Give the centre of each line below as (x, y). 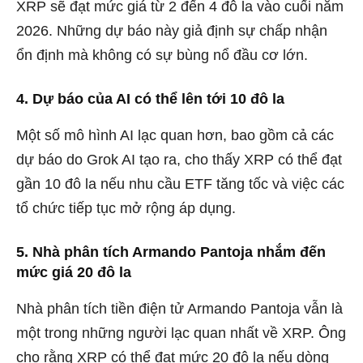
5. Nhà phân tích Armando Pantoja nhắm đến (171, 252)
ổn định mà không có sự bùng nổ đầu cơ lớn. (162, 55)
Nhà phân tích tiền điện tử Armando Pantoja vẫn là (179, 308)
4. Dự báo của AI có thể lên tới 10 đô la (150, 98)
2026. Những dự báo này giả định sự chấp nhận (172, 30)
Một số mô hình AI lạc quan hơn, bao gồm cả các (175, 135)
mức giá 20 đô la (74, 272)
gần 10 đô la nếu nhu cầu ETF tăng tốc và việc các (180, 184)
